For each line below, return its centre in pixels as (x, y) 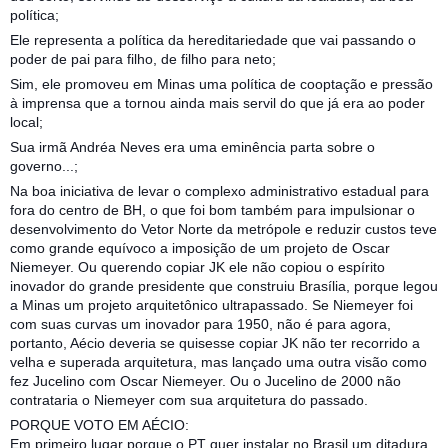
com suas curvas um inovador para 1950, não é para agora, (200, 323)
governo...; (44, 165)
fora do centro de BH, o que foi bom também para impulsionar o (212, 209)
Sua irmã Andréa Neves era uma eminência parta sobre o (192, 146)
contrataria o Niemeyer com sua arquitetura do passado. (189, 399)
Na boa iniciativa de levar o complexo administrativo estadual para (219, 190)
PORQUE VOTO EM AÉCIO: (99, 424)
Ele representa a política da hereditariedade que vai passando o (213, 39)
